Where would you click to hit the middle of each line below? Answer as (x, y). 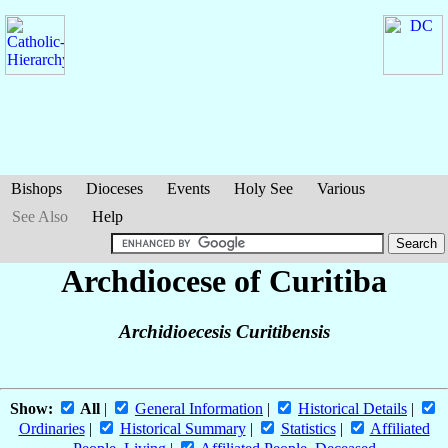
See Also (40, 216)
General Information (199, 409)
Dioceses (114, 188)
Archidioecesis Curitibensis (224, 332)
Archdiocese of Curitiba (224, 281)
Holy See (263, 188)
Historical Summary (182, 429)
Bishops (36, 188)
